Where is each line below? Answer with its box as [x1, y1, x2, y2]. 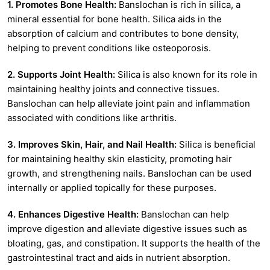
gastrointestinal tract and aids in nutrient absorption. [7, 251, 230, 263]
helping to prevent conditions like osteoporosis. [7, 42, 211, 54]
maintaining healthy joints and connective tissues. [7, 83, 219, 95]
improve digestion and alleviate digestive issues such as [7, 222, 247, 234]
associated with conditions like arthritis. [7, 111, 177, 124]
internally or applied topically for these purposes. [7, 181, 216, 193]
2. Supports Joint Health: [7, 68, 118, 80]
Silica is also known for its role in [118, 68, 257, 80]
